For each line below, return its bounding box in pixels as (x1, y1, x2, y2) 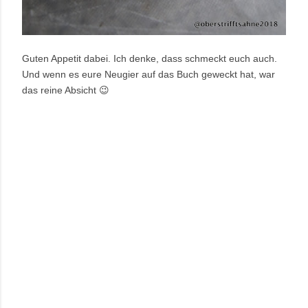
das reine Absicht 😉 (22, 84, 109, 96)
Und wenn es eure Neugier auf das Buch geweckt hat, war (22, 68, 275, 80)
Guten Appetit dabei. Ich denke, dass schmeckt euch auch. (22, 52, 277, 64)
